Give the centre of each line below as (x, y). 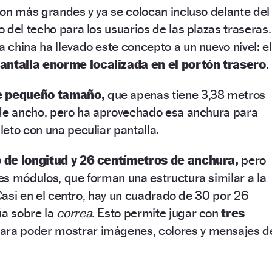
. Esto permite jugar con (157, 212)
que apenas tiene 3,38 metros (185, 94)
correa (74, 212)
